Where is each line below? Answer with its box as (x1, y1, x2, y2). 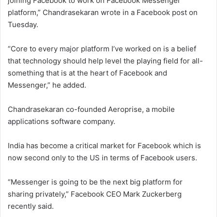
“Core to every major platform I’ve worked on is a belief (8, 44, 196, 54)
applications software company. (8, 117, 115, 126)
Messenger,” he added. (8, 80, 86, 90)
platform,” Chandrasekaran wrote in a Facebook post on (8, 8, 198, 17)
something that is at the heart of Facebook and (8, 68, 167, 78)
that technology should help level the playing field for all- (8, 56, 203, 66)
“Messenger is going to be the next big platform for (8, 177, 183, 187)
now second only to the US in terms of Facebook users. (8, 153, 197, 163)
